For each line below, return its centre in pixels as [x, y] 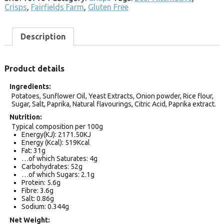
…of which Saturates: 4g [59, 159]
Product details [34, 69]
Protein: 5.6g [41, 183]
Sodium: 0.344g [45, 207]
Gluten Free [108, 7]
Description [43, 36]
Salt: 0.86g [37, 199]
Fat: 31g [33, 151]
